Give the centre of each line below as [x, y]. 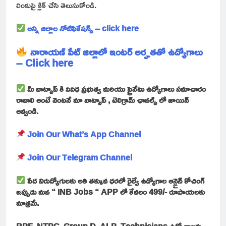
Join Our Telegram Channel [81, 157]
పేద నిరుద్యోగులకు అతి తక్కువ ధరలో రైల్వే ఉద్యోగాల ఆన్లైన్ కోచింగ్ [115, 180]
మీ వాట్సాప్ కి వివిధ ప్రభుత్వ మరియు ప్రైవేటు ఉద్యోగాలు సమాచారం [116, 89]
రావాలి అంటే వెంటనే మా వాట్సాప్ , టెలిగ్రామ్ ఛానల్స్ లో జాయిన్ [102, 100]
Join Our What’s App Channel [84, 134]
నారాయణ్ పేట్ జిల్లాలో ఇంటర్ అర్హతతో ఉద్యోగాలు [116, 51]
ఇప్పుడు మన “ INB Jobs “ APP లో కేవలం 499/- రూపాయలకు [110, 191]
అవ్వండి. [27, 111]
